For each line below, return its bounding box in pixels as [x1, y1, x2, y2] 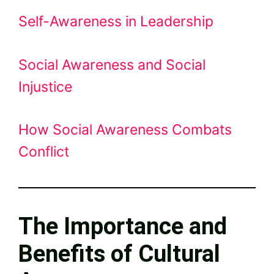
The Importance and [18, 213, 227, 240]
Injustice [18, 78, 72, 95]
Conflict [18, 143, 69, 161]
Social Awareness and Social [18, 56, 206, 73]
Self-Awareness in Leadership [18, 13, 213, 31]
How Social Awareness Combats [18, 121, 232, 139]
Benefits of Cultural [18, 240, 220, 268]
